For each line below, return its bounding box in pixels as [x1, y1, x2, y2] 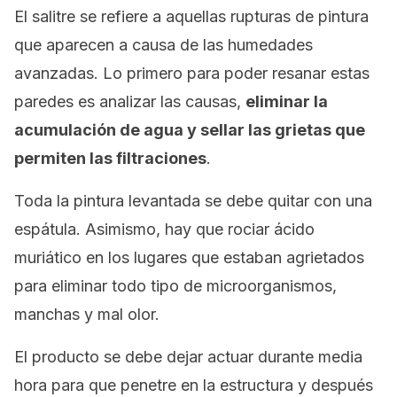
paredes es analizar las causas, [14, 92, 245, 111]
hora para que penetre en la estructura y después [14, 376, 373, 394]
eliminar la [245, 92, 328, 111]
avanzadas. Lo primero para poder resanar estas [14, 64, 370, 82]
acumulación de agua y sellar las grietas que [14, 121, 365, 139]
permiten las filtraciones [14, 149, 206, 167]
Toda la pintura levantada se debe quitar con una [14, 191, 372, 210]
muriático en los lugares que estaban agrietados [14, 248, 364, 267]
